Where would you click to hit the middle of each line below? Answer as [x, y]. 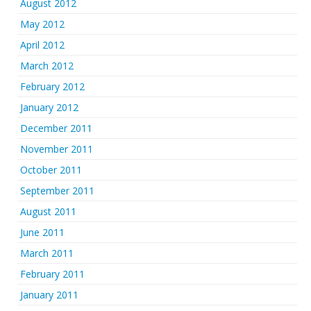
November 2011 [57, 149]
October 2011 [51, 169]
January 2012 [49, 107]
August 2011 [48, 211]
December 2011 [56, 128]
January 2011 [49, 294]
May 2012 [42, 24]
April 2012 [42, 44]
